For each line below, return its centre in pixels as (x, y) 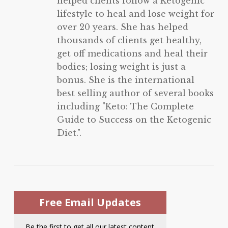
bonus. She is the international (125, 80)
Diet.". (69, 133)
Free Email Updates (90, 203)
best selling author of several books (135, 93)
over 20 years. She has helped (122, 27)
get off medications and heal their (132, 54)
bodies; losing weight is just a (121, 67)
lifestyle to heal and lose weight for (135, 14)
